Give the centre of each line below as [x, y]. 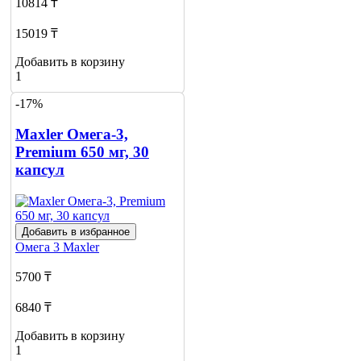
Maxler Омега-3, [72, 135]
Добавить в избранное [76, 232]
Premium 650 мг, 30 [82, 152]
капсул [40, 170]
